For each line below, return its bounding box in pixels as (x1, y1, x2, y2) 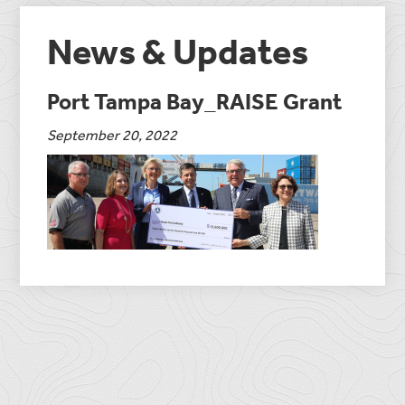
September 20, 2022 (47, 125, 178, 144)
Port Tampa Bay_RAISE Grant (47, 86, 343, 115)
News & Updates (47, 28, 309, 73)
